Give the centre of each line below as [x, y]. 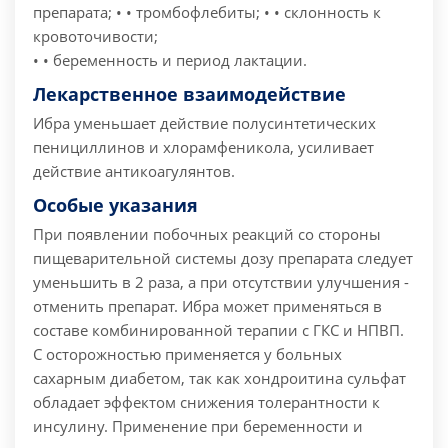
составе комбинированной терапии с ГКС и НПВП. [218, 330]
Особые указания [115, 205]
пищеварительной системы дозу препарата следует [223, 258]
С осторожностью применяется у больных [187, 354]
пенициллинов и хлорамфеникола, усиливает [203, 147]
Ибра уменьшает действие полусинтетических [204, 123]
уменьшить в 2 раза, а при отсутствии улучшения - [221, 282]
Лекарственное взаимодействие [189, 94]
